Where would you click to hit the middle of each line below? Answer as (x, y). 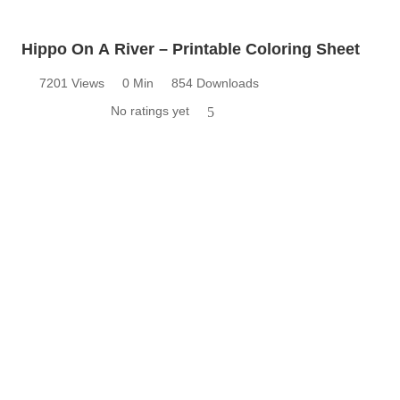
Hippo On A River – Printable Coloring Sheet (191, 49)
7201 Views (72, 83)
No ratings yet (150, 110)
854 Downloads (215, 83)
